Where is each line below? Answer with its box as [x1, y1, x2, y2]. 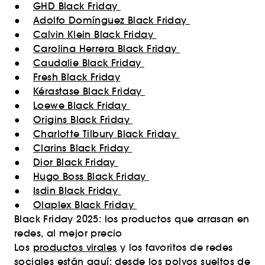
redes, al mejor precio [14, 227, 122, 239]
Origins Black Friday [33, 114, 133, 125]
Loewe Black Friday [33, 99, 130, 111]
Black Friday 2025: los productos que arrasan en [14, 213, 250, 225]
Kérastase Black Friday [33, 85, 146, 97]
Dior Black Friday [33, 156, 119, 168]
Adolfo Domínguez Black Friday [33, 14, 190, 26]
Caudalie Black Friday [33, 57, 144, 69]
